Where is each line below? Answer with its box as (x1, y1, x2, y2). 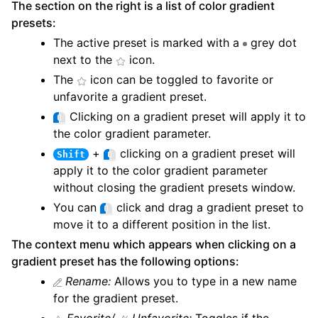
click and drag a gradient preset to (113, 200, 305, 215)
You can (53, 200, 101, 215)
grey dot (247, 35, 297, 50)
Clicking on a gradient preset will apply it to (66, 109, 307, 124)
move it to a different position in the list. (53, 217, 271, 232)
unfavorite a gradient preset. (53, 89, 207, 104)
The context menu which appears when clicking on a (11, 237, 296, 252)
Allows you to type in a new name (111, 274, 297, 289)
